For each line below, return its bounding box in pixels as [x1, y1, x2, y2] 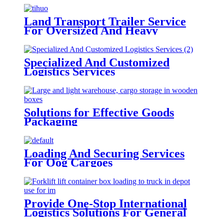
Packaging [24, 114, 77, 128]
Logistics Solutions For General [24, 205, 186, 219]
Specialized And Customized [24, 55, 169, 69]
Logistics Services [24, 64, 115, 78]
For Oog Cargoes [24, 155, 112, 169]
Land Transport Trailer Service [24, 14, 186, 28]
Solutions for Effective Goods [24, 105, 174, 119]
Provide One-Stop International [24, 196, 187, 210]
